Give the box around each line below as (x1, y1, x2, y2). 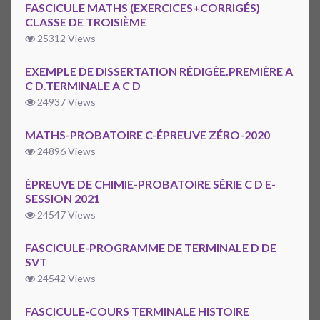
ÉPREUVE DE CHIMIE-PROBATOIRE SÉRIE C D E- (25, 177, 276, 191)
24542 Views (35, 272, 96, 285)
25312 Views (35, 32, 96, 45)
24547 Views (35, 209, 96, 221)
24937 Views (35, 96, 96, 109)
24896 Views (35, 145, 96, 158)
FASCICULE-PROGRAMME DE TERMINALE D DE (25, 241, 276, 255)
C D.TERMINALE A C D (25, 79, 141, 93)
